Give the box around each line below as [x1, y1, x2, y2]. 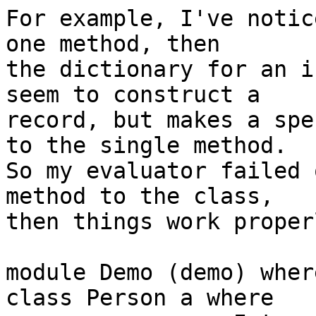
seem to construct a [6, 82, 260, 108]
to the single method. [6, 133, 287, 159]
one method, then [6, 31, 220, 57]
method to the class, [6, 183, 274, 209]
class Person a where [6, 285, 274, 311]
